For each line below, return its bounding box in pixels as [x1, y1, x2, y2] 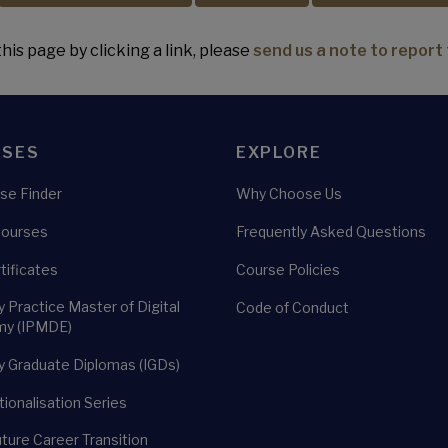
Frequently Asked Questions [236, 223, 426, 240]
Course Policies [236, 261, 340, 278]
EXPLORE [236, 143, 322, 162]
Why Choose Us [236, 185, 342, 202]
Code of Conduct [236, 299, 349, 316]
